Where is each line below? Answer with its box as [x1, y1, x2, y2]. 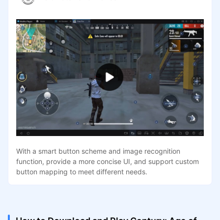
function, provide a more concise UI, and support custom [16, 157, 199, 165]
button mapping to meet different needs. [16, 167, 147, 176]
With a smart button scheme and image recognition [16, 146, 180, 155]
